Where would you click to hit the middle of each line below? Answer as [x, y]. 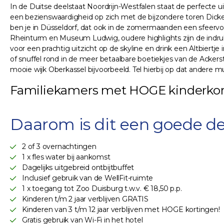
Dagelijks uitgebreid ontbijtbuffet [78, 168]
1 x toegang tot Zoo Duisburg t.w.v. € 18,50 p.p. [102, 189]
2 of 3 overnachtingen [59, 147]
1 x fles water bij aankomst [66, 157]
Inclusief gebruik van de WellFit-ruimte [88, 178]
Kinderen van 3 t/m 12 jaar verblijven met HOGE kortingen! [121, 210]
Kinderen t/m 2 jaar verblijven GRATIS [85, 199]
